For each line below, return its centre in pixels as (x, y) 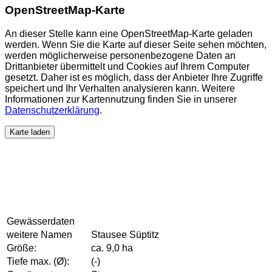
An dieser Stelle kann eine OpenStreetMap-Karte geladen (129, 33)
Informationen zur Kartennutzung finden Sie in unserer (121, 99)
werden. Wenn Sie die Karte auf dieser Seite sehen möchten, (136, 44)
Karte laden (30, 132)
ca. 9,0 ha (112, 248)
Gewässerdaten (41, 222)
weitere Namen (39, 235)
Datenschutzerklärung (52, 110)
